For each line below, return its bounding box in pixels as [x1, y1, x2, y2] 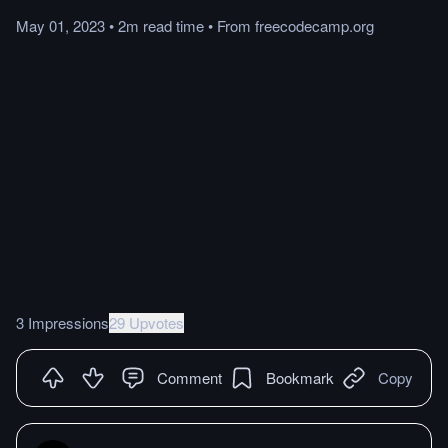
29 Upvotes [109, 311, 184, 333]
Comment [157, 366, 222, 388]
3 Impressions [16, 311, 109, 333]
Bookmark [266, 366, 334, 388]
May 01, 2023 [16, 15, 105, 36]
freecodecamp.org [255, 15, 374, 36]
